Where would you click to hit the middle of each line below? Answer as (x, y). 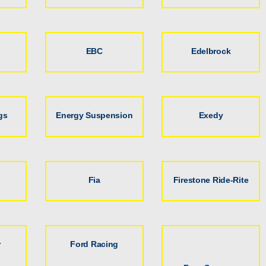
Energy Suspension (94, 115)
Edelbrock (211, 51)
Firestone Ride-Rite (211, 180)
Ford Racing (94, 244)
